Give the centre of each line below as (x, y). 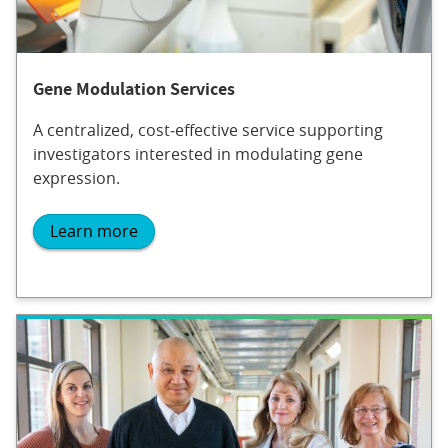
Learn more (94, 231)
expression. (76, 177)
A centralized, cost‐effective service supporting (208, 129)
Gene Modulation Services (134, 88)
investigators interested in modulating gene (198, 153)
